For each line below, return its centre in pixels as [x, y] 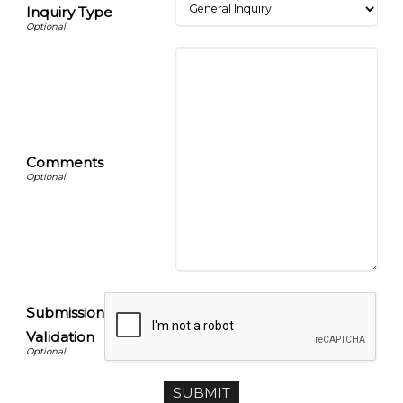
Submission [65, 313]
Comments [64, 163]
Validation [60, 337]
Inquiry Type [69, 13]
